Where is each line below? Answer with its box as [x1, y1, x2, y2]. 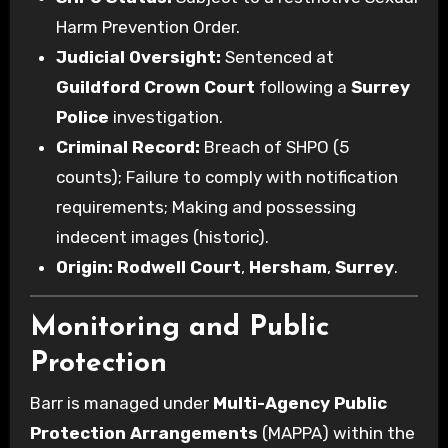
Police [55, 106, 109, 127]
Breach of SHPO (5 [199, 136, 349, 157]
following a [254, 76, 351, 97]
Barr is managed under [29, 393, 213, 414]
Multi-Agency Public [212, 393, 387, 414]
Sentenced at [220, 46, 334, 67]
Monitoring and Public [29, 313, 329, 342]
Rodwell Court [116, 256, 241, 277]
